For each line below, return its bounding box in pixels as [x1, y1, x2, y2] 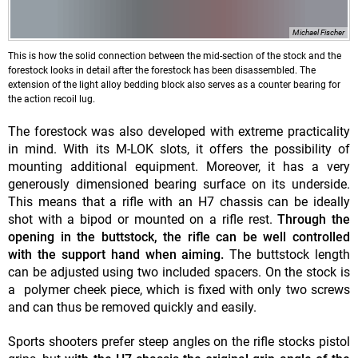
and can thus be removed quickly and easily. [8, 300, 257, 316]
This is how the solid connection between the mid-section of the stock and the [8, 50, 341, 62]
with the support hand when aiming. [8, 247, 225, 263]
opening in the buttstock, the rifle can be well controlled [8, 229, 350, 245]
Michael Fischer [292, 28, 344, 38]
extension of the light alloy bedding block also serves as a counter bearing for [8, 79, 340, 91]
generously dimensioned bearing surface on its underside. [8, 177, 350, 193]
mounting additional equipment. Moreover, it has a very [8, 159, 350, 175]
